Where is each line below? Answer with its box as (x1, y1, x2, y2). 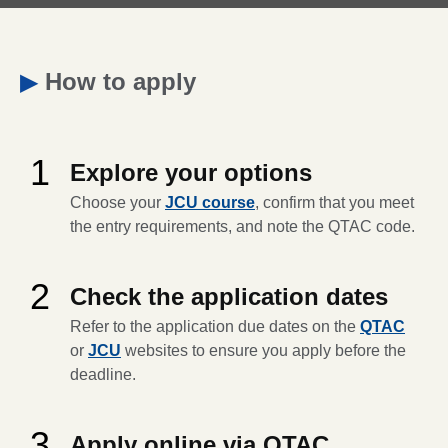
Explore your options (70, 158, 312, 186)
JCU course (165, 193, 255, 211)
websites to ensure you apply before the (121, 341, 406, 359)
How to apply (45, 67, 196, 95)
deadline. (70, 365, 140, 383)
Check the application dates (70, 282, 388, 310)
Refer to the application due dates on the (70, 317, 360, 335)
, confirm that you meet (255, 193, 414, 211)
